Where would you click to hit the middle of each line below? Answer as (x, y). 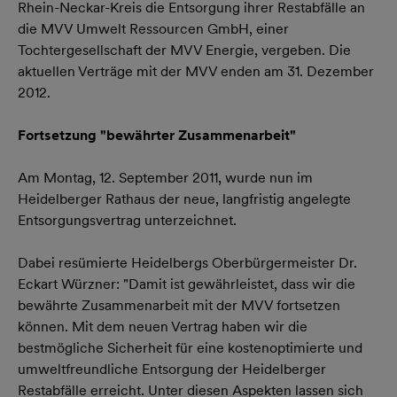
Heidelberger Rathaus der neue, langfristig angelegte (184, 199)
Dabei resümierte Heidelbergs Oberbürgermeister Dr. (187, 263)
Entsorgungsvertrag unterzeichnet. (127, 220)
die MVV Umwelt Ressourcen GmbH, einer (153, 29)
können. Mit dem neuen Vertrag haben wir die (163, 327)
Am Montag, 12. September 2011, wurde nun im (165, 178)
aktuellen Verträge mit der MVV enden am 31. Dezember (196, 71)
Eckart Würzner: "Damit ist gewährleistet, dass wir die (187, 284)
